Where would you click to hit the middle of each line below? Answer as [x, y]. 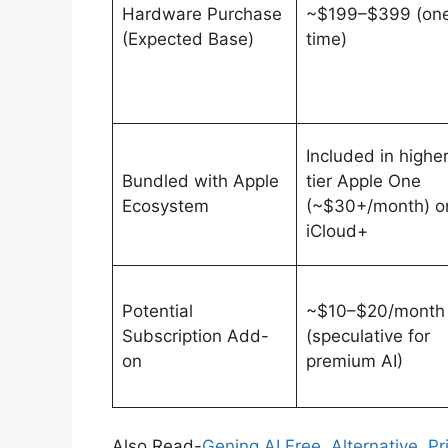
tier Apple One [363, 181]
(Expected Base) [187, 39]
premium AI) [354, 361]
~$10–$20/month [375, 311]
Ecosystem [165, 206]
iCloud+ [336, 231]
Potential [157, 311]
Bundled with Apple [200, 181]
